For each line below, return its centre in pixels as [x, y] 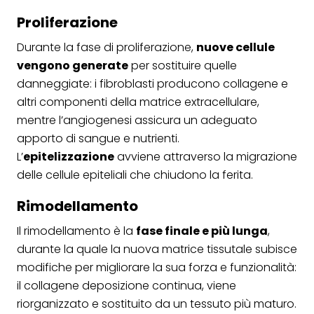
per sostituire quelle [183, 65]
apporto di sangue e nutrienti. [98, 138]
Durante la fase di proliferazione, [107, 47]
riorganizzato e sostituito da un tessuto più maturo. [157, 303]
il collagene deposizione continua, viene [127, 285]
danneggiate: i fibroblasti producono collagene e [152, 83]
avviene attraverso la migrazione [206, 156]
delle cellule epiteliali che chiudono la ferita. [135, 175]
